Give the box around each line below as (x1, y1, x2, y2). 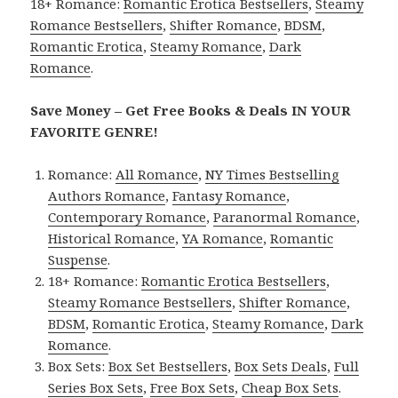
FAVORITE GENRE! (30, 123, 159, 141)
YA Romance (182, 229, 264, 248)
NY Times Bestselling (205, 165, 340, 184)
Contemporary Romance (48, 208, 207, 227)
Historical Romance (48, 229, 176, 248)
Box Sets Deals (235, 357, 328, 376)
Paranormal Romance (213, 208, 357, 227)
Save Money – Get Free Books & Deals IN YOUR (30, 101, 352, 120)
